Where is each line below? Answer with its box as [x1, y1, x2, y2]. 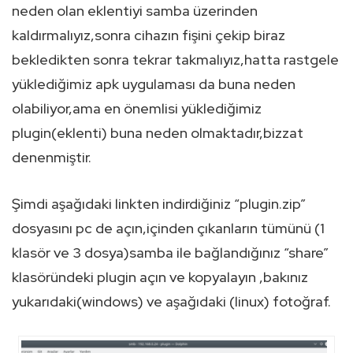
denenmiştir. [12, 148, 91, 167]
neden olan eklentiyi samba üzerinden [12, 2, 258, 20]
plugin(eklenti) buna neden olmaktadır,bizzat [12, 124, 303, 143]
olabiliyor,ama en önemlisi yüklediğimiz [12, 99, 262, 118]
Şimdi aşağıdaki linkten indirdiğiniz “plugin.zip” [12, 195, 306, 214]
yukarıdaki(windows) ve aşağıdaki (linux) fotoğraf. [12, 292, 331, 311]
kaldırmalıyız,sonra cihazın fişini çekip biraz [12, 26, 285, 45]
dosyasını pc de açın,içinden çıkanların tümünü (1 [12, 219, 325, 238]
